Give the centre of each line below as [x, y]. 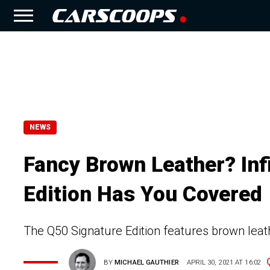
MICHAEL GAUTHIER [147, 262]
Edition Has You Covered [143, 194]
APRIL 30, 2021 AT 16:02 [224, 262]
